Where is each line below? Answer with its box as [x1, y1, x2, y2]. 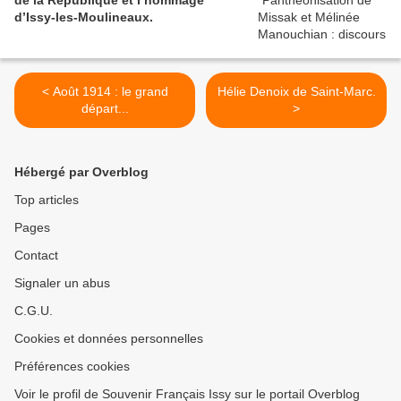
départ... [81, 100, 129, 115]
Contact [14, 247, 58, 262]
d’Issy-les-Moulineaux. [14, 9, 153, 24]
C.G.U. [14, 303, 53, 318]
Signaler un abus [14, 275, 110, 290]
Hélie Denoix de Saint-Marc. [217, 83, 376, 98]
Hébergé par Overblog [14, 164, 149, 179]
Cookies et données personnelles [14, 330, 203, 346]
